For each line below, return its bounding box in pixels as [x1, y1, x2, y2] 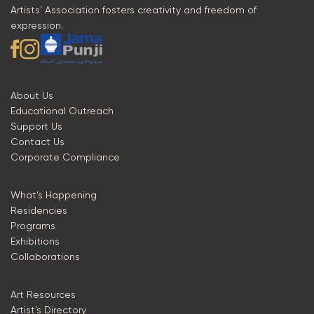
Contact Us [11, 136, 64, 147]
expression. [11, 20, 63, 32]
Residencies [11, 205, 67, 216]
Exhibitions [11, 235, 60, 247]
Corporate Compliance [11, 151, 120, 163]
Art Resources [11, 289, 76, 300]
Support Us [11, 121, 62, 132]
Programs [11, 220, 55, 231]
